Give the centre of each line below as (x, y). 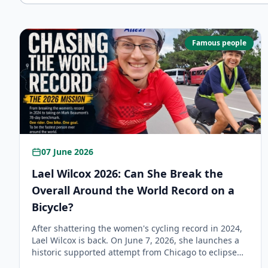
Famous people (220, 43)
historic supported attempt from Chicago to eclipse (134, 252)
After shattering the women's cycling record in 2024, (137, 228)
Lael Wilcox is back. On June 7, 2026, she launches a (135, 240)
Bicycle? (53, 207)
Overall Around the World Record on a (133, 190)
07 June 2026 (67, 152)
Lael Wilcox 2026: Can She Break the (127, 173)
